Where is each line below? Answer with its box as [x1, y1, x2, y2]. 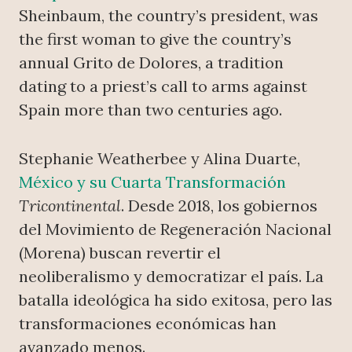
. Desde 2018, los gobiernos [121, 196, 317, 216]
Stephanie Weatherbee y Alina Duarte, [19, 148, 300, 169]
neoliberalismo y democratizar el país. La [19, 266, 324, 287]
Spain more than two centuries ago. [19, 100, 282, 120]
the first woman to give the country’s [19, 29, 291, 49]
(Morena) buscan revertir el [19, 243, 221, 263]
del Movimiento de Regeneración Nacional [19, 219, 332, 240]
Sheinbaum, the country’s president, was [19, 5, 318, 26]
